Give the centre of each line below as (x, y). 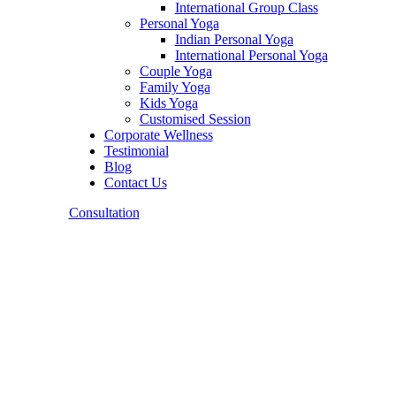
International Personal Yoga (251, 55)
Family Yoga (175, 87)
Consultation (104, 213)
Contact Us (135, 183)
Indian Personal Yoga (234, 39)
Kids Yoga (168, 103)
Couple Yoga (175, 71)
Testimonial (136, 151)
